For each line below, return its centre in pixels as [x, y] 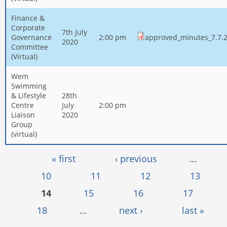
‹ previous [136, 158]
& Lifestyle [29, 95]
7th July [74, 32]
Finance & [28, 18]
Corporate [28, 27]
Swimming [29, 86]
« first [63, 158]
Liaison [23, 115]
